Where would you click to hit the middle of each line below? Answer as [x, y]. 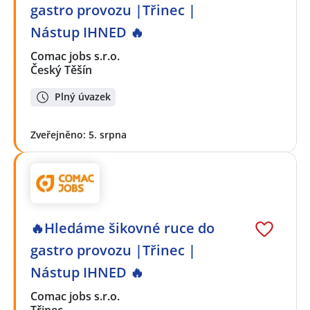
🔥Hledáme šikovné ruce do [122, 228]
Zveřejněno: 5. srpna [79, 134]
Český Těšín [61, 70]
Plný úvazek [83, 97]
